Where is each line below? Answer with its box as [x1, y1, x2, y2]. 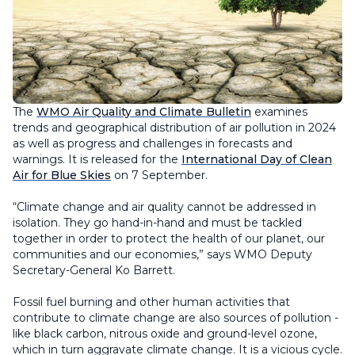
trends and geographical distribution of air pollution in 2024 [13, 120, 336, 136]
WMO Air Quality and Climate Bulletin [36, 105, 251, 120]
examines [251, 105, 307, 120]
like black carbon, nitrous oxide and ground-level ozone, [13, 326, 317, 342]
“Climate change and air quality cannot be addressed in [13, 200, 316, 215]
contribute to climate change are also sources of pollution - [13, 311, 338, 326]
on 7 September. [111, 168, 211, 183]
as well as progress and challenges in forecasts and [13, 136, 292, 151]
